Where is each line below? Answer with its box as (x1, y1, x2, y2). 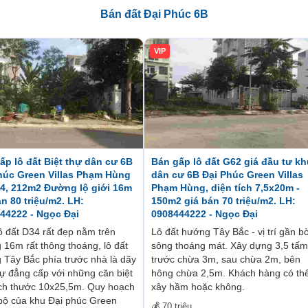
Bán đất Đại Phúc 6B (100, 8, 208, 20)
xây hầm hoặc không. (151, 280, 245, 292)
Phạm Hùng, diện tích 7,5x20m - (151, 181, 300, 193)
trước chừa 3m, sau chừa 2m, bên (151, 253, 300, 265)
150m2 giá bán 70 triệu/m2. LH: (151, 195, 296, 206)
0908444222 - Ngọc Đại (151, 208, 258, 219)
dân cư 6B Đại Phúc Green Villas (151, 168, 303, 180)
